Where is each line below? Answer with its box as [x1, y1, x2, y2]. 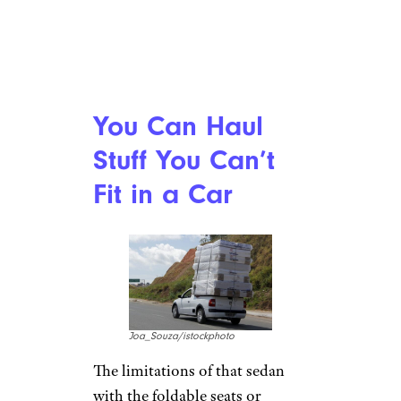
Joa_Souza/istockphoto [129, 329, 235, 342]
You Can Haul [93, 109, 263, 142]
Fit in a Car [93, 177, 233, 210]
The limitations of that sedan [93, 360, 285, 380]
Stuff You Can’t [93, 143, 275, 176]
